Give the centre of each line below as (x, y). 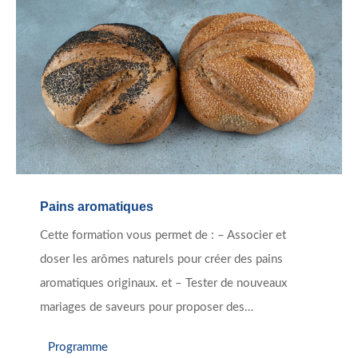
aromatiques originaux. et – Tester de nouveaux (163, 284)
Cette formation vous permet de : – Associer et (163, 236)
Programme (78, 347)
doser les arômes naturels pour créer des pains (161, 260)
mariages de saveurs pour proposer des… (147, 308)
